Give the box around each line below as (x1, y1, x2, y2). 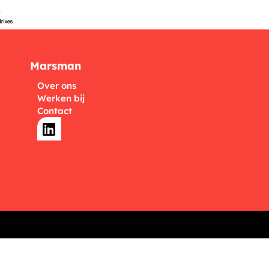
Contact (37, 105, 72, 117)
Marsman (29, 59, 81, 73)
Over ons (37, 80, 76, 92)
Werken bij (37, 92, 85, 104)
